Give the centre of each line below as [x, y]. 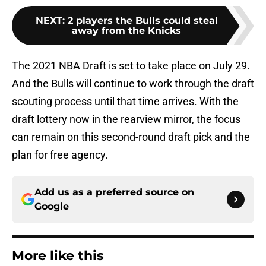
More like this [58, 256]
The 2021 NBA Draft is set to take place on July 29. [131, 66]
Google [52, 207]
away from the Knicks [126, 31]
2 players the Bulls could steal [142, 21]
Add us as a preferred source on [114, 192]
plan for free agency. [60, 155]
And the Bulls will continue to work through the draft [133, 84]
